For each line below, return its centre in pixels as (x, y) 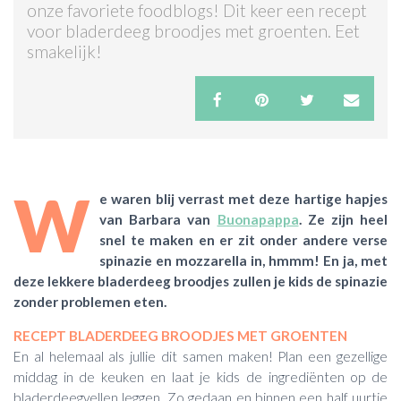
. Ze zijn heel (343, 219)
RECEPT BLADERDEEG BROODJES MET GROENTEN (180, 335)
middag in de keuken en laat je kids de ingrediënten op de (200, 376)
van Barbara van (158, 219)
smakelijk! (64, 52)
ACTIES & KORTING (68, 43)
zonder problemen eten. (91, 301)
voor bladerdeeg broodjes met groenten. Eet (193, 31)
